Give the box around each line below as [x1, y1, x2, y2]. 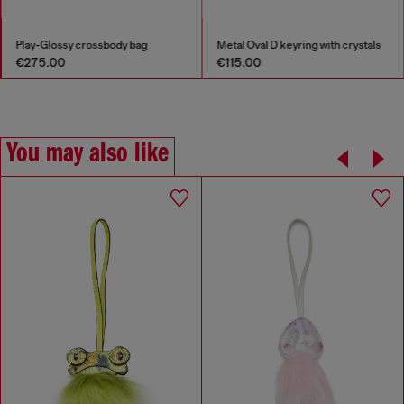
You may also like [6, 139, 169, 169]
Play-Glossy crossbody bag [15, 38, 147, 51]
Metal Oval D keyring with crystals [216, 38, 381, 51]
